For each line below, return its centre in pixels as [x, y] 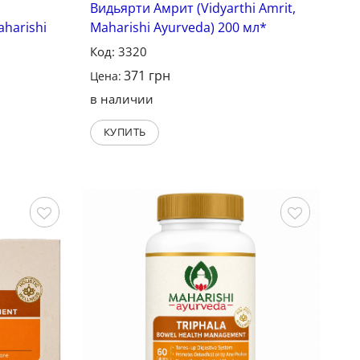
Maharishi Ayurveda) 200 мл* [179, 27]
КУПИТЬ [125, 131]
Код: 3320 [119, 51]
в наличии [122, 98]
